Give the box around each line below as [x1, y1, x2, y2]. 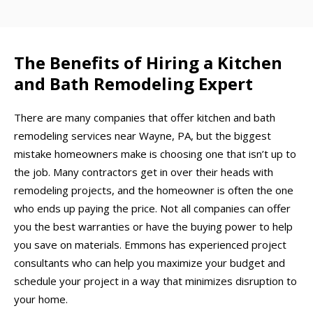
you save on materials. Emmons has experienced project [14, 238, 286, 252]
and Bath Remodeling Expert [14, 71, 253, 95]
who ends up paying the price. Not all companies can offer [14, 201, 291, 216]
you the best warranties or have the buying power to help [14, 219, 293, 234]
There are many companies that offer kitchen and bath [14, 110, 275, 125]
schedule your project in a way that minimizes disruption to [14, 274, 297, 289]
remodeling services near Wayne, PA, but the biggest [14, 129, 271, 143]
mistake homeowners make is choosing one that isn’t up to [14, 147, 296, 161]
